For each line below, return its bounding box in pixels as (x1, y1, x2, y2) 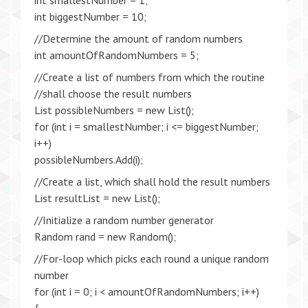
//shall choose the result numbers (34, 87, 192, 100)
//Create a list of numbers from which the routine (34, 70, 265, 84)
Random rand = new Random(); (34, 230, 176, 243)
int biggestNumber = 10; (34, 10, 146, 23)
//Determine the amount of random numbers (34, 32, 243, 45)
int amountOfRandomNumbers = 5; (34, 48, 199, 62)
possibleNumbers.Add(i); (34, 153, 143, 166)
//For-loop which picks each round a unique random (34, 252, 269, 265)
